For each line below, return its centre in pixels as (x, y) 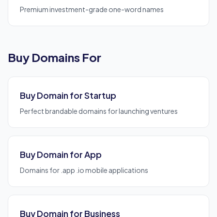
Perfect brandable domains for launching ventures (99, 111)
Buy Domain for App (61, 154)
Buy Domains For (54, 57)
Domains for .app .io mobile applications (84, 170)
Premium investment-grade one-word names (92, 9)
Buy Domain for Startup (68, 95)
